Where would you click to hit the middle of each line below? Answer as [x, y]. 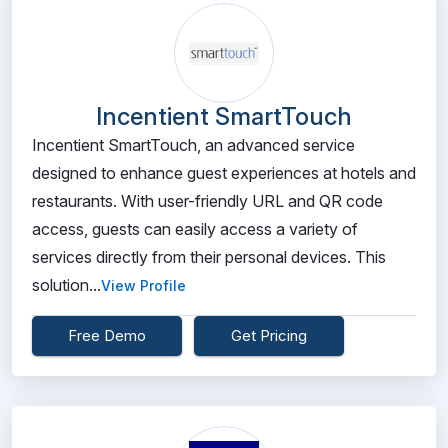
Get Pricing [269, 335]
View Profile [143, 285]
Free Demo [107, 335]
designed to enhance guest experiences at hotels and [224, 173]
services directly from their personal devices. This [209, 257]
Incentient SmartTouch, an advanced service [193, 145]
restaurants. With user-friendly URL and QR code [207, 201]
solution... [66, 285]
